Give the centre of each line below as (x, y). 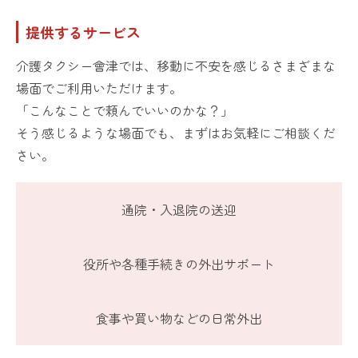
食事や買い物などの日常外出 (179, 318)
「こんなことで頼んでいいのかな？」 (125, 111)
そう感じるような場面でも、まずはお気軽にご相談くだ (176, 133)
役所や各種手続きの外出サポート (179, 264)
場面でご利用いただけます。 (99, 88)
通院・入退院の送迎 (179, 210)
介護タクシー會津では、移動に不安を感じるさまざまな (176, 66)
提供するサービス (83, 32)
